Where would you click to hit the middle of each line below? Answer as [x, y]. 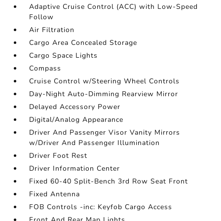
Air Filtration [52, 30]
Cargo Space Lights [64, 55]
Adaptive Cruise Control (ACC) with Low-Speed [114, 7]
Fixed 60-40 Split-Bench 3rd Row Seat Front [109, 181]
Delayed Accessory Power [75, 107]
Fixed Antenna [55, 194]
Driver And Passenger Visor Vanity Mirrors [105, 132]
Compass [45, 68]
